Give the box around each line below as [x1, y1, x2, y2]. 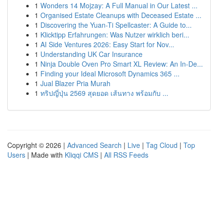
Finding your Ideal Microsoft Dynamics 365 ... [40, 69, 180, 78]
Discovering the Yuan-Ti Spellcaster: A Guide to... [40, 20, 192, 30]
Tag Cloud [146, 140, 178, 150]
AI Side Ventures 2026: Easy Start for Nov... [40, 39, 174, 49]
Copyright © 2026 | [7, 140, 67, 150]
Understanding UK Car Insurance [40, 49, 143, 59]
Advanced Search [67, 140, 122, 150]
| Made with [25, 150, 65, 160]
